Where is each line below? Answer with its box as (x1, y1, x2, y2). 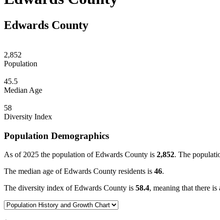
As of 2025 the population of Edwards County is (4, 150, 157, 159)
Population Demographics (4, 130, 109, 141)
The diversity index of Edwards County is (4, 184, 136, 192)
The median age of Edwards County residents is (4, 167, 154, 176)
